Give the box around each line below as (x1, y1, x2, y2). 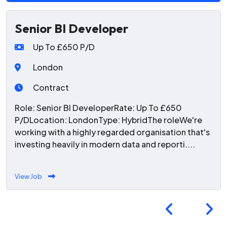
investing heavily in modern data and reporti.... (15, 139, 195, 150)
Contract (33, 82, 69, 93)
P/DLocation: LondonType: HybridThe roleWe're (15, 115, 202, 126)
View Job (15, 172, 42, 181)
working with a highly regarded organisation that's (15, 127, 210, 138)
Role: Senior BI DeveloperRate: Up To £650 (15, 102, 182, 113)
